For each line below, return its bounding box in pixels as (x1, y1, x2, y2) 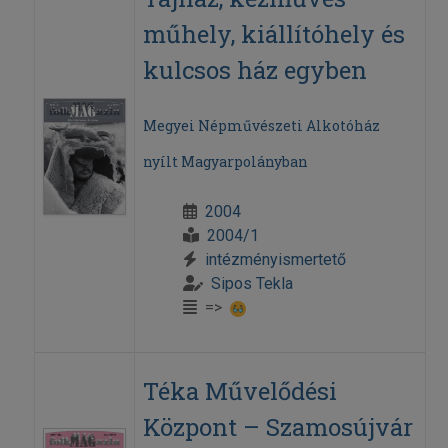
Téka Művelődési (142, 375, 337, 408)
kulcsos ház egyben (142, 54, 367, 87)
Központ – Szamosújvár (142, 411, 413, 444)
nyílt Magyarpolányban (142, 152, 308, 172)
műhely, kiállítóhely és (142, 18, 405, 51)
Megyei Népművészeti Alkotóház (142, 116, 380, 136)
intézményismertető (204, 250, 346, 270)
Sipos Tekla (210, 274, 293, 294)
